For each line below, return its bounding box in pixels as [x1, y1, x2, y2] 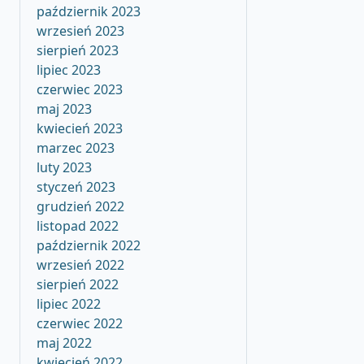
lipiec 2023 [37, 61, 101, 79]
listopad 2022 [37, 217, 119, 235]
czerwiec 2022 [37, 314, 123, 332]
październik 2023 [37, 2, 141, 20]
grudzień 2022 [37, 197, 124, 215]
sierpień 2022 [37, 275, 119, 293]
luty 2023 [37, 158, 92, 176]
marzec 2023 [37, 139, 115, 157]
